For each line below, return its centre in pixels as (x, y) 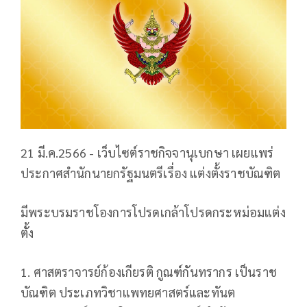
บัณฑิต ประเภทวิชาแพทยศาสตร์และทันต (128, 293)
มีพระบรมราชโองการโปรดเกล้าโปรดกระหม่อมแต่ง (153, 212)
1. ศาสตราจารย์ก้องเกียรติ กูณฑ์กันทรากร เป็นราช (149, 272)
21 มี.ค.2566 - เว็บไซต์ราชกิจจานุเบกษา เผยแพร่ (147, 153)
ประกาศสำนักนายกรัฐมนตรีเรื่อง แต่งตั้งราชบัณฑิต (151, 173)
